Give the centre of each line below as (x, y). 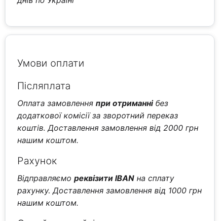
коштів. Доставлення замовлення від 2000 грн (108, 128)
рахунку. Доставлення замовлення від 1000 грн (110, 190)
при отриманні (125, 103)
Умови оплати (51, 63)
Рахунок (37, 161)
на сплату (154, 178)
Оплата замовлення (57, 103)
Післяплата (44, 86)
